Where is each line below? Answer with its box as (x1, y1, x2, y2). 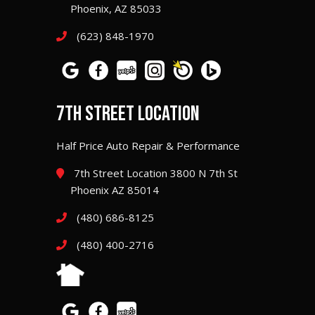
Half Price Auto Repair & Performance (56, 138, 240, 153)
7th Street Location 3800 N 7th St (71, 165, 238, 180)
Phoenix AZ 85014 (70, 182, 159, 197)
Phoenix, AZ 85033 (70, 1, 162, 16)
